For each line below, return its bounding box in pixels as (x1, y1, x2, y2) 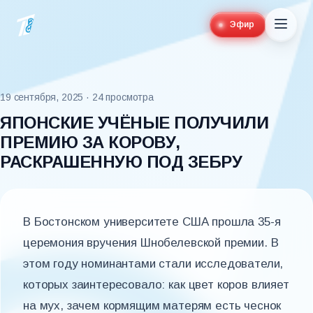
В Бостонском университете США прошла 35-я (23, 215, 281, 228)
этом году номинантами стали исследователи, (23, 257, 284, 270)
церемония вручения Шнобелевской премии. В (23, 236, 279, 249)
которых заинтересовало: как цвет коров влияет (23, 278, 289, 291)
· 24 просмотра (86, 92, 154, 103)
